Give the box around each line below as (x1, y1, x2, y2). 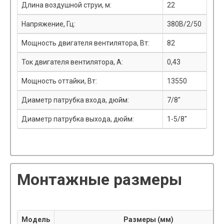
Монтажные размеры (17, 170, 182, 189)
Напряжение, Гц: (21, 20, 75, 28)
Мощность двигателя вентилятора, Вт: (21, 39, 149, 47)
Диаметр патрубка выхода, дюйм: (21, 115, 134, 123)
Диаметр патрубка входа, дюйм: (21, 96, 129, 104)
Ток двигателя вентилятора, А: (21, 58, 123, 66)
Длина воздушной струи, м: (21, 1, 111, 9)
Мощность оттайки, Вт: (21, 77, 97, 85)
